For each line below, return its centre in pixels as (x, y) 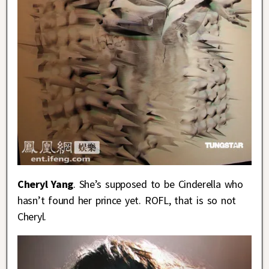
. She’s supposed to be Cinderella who (158, 184)
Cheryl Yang (46, 184)
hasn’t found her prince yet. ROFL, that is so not (127, 200)
